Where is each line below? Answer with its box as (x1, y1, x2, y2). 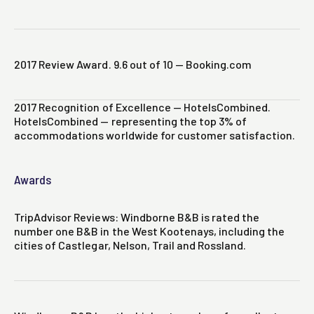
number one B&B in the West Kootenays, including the (14, 224, 285, 238)
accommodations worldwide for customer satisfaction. (14, 128, 296, 142)
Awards (14, 172, 52, 188)
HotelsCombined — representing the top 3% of (14, 114, 247, 128)
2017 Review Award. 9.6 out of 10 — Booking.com (14, 57, 252, 71)
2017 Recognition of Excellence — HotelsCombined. (14, 100, 271, 114)
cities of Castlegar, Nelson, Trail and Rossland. (14, 238, 247, 252)
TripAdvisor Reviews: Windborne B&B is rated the (14, 210, 260, 224)
